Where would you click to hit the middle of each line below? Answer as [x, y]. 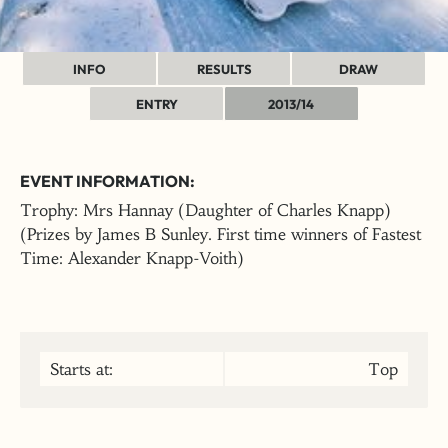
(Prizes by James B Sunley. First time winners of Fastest [220, 234]
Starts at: [81, 369]
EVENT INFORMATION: [107, 181]
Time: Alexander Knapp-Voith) [132, 258]
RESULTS [224, 69]
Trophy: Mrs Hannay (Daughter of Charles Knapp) [205, 210]
